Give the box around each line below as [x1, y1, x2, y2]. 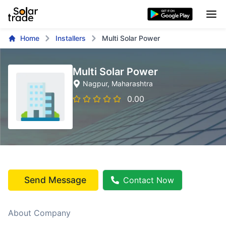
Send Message [24, 175, 86, 185]
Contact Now [123, 175, 174, 185]
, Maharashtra [107, 79, 153, 88]
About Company [8, 208, 71, 218]
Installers [55, 34, 86, 42]
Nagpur [83, 79, 107, 88]
